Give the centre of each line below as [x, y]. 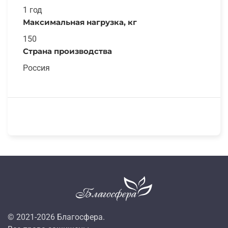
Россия [36, 68]
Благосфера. [80, 217]
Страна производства [67, 51]
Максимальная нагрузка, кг [80, 22]
